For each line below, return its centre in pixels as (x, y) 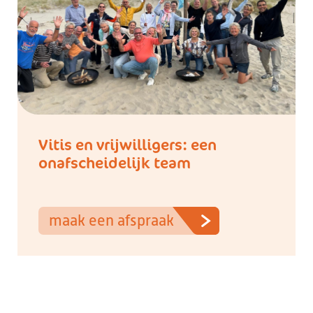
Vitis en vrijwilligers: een (128, 144)
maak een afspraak (111, 220)
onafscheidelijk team (115, 162)
